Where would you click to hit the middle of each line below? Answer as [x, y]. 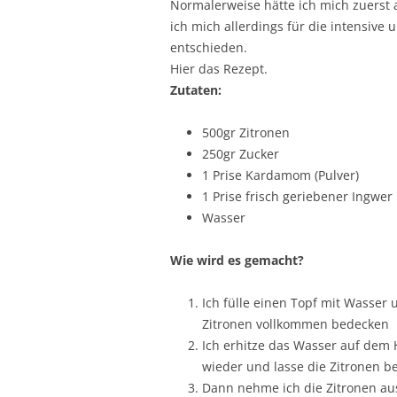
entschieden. [209, 47]
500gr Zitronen [246, 132]
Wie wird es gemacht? [237, 260]
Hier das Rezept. [219, 68]
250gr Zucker [241, 153]
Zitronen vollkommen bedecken [296, 323]
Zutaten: [196, 90]
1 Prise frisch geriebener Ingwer [297, 196]
